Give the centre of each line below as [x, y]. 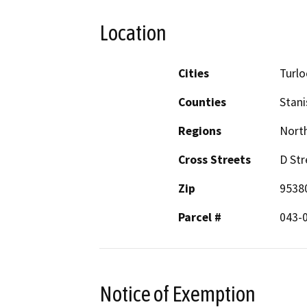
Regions [200, 131]
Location [133, 33]
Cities [194, 73]
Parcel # [200, 217]
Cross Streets [214, 159]
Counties [202, 102]
